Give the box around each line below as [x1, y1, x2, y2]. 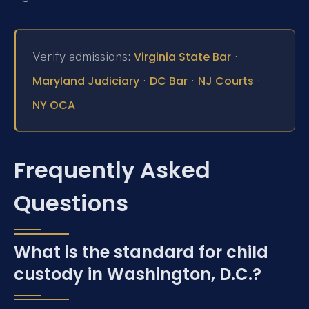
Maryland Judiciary [32, 72, 139, 89]
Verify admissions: [32, 48, 134, 64]
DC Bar [150, 72, 188, 89]
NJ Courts [198, 72, 254, 89]
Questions [14, 187, 128, 219]
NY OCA [32, 97, 75, 113]
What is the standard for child [14, 240, 268, 263]
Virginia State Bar [134, 48, 231, 65]
